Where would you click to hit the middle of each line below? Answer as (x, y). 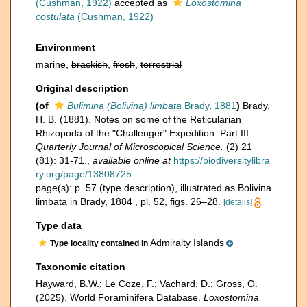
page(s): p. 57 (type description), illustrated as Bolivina (153, 188)
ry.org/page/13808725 (84, 174)
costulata (55, 16)
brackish (89, 64)
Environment (65, 47)
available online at (132, 160)
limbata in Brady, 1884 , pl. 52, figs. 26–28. (130, 201)
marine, (53, 64)
